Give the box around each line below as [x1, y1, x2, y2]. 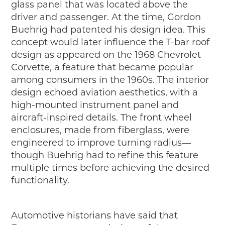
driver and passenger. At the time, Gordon [11, 12, 201, 23]
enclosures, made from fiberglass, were [11, 125, 190, 136]
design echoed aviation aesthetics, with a [11, 87, 198, 98]
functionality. [11, 175, 70, 186]
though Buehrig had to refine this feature [11, 150, 199, 161]
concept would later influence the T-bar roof [11, 37, 210, 48]
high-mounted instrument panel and [11, 99, 179, 111]
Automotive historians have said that [11, 210, 178, 221]
